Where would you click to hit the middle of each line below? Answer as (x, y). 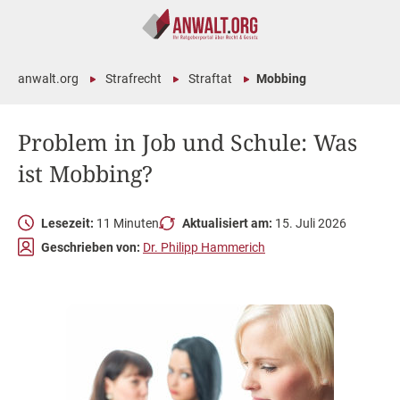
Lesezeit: (67, 223)
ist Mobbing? (85, 173)
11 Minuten (126, 223)
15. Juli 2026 (309, 223)
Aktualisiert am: (227, 223)
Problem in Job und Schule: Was (187, 142)
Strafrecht (133, 79)
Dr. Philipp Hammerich (204, 247)
